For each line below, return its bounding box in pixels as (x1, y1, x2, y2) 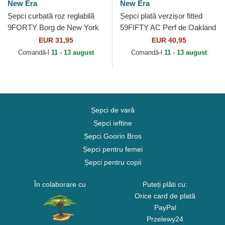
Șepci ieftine (93, 119, 132, 128)
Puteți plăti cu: (143, 180, 187, 189)
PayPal (154, 203, 176, 212)
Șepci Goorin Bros (83, 132, 142, 141)
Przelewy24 (147, 215, 183, 223)
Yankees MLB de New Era (8, 35, 94, 44)
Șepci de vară (90, 106, 135, 115)
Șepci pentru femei (82, 145, 143, 154)
